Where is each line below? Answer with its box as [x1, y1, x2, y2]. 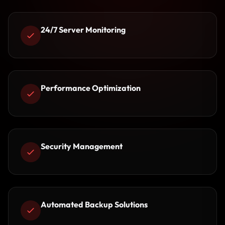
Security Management [41, 141, 123, 151]
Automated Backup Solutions [41, 199, 148, 209]
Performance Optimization [41, 83, 141, 93]
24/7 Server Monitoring [41, 25, 126, 35]
